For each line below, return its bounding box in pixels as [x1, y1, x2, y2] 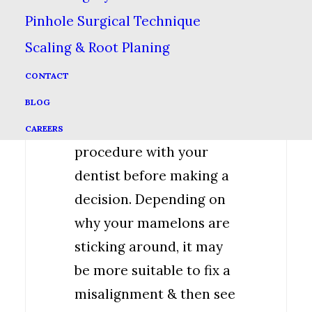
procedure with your [75, 143, 208, 160]
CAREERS [25, 123, 63, 134]
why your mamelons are [75, 214, 230, 231]
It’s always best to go [75, 96, 207, 113]
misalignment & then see [75, 286, 235, 302]
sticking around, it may [75, 238, 223, 255]
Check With [75, 18, 190, 42]
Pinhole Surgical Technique [25, 12, 201, 29]
